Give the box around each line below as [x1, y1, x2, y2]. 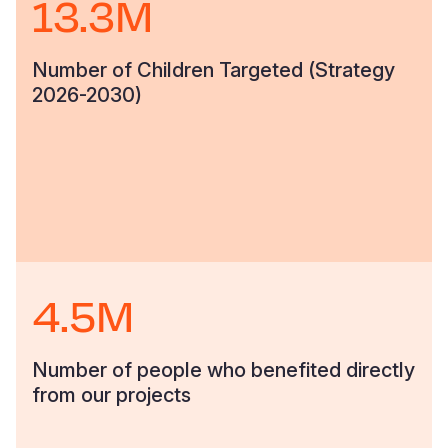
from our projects [32, 383, 191, 407]
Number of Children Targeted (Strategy [32, 58, 395, 82]
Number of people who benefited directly [32, 358, 415, 382]
